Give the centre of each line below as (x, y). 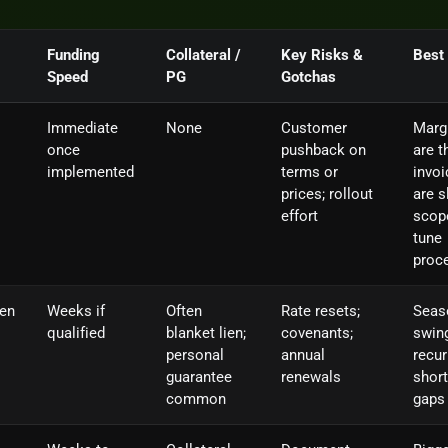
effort (299, 215)
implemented (90, 171)
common (196, 398)
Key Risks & (322, 54)
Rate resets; (320, 310)
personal (195, 354)
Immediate (82, 127)
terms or (309, 171)
